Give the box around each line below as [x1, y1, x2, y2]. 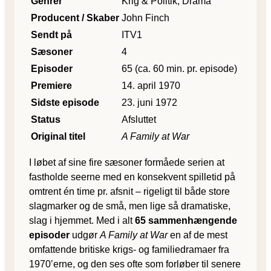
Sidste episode [31, 97, 99, 108]
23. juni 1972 [122, 97, 177, 108]
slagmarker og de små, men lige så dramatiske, [29, 200, 230, 211]
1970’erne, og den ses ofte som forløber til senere [29, 258, 241, 269]
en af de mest [168, 229, 227, 240]
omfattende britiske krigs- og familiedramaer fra [29, 244, 229, 255]
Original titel [31, 131, 85, 142]
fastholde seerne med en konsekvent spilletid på [29, 171, 235, 182]
